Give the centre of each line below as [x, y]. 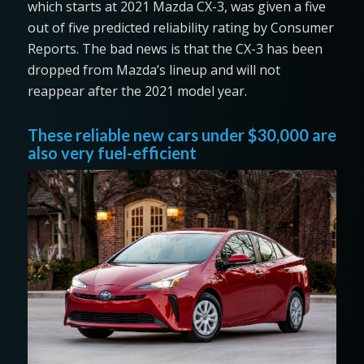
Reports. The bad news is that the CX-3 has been [175, 49]
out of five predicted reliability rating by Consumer [180, 28]
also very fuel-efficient [112, 153]
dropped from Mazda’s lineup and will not [154, 70]
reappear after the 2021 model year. [139, 91]
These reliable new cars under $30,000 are [182, 135]
